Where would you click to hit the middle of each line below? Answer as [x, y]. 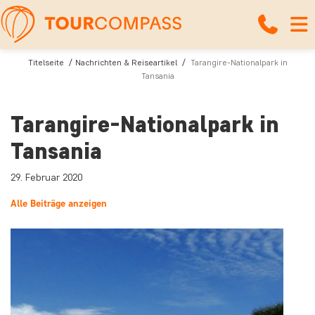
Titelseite [46, 62]
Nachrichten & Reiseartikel [126, 62]
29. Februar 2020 [46, 178]
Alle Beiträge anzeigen [59, 204]
